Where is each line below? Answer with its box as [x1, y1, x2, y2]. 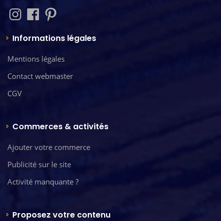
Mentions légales [7, 53, 65, 64]
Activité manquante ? [7, 176, 78, 186]
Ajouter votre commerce [7, 142, 90, 152]
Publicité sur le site [7, 159, 71, 169]
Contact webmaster [7, 71, 73, 81]
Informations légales [12, 32, 96, 44]
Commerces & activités [12, 120, 109, 132]
